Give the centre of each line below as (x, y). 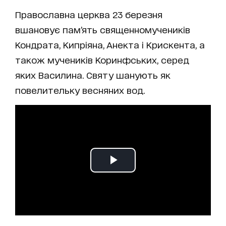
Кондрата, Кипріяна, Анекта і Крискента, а (110, 45)
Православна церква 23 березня (89, 14)
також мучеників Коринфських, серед (102, 60)
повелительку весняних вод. (80, 90)
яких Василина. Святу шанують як (93, 75)
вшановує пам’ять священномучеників (103, 30)
